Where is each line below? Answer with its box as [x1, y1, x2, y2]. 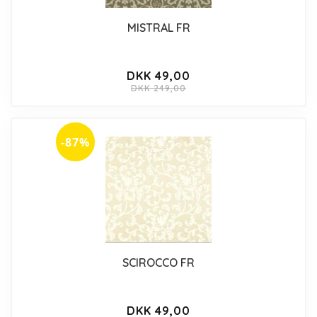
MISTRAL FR [127, 20, 190, 35]
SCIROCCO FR [122, 255, 195, 270]
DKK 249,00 [131, 82, 186, 93]
